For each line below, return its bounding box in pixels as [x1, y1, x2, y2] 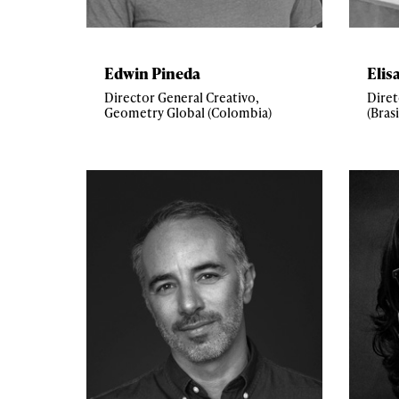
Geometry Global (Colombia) [104, 103, 272, 121]
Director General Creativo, [104, 88, 259, 106]
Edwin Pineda [104, 61, 200, 84]
